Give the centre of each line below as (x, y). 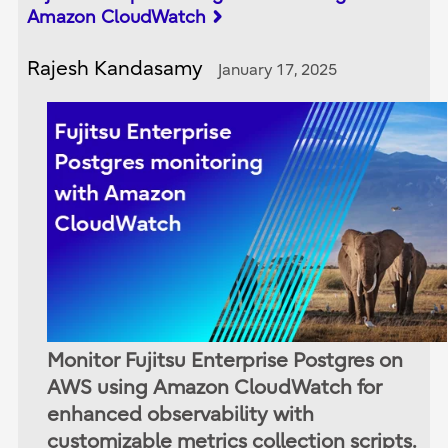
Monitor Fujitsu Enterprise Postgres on (225, 360)
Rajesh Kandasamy (115, 68)
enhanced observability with (181, 414)
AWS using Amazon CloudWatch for (215, 387)
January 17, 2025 (278, 69)
